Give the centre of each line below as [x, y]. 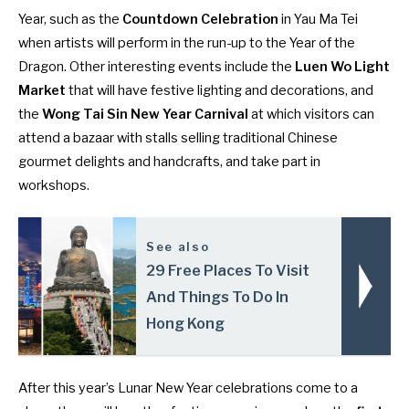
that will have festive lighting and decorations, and [220, 91]
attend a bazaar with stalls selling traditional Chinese [178, 138]
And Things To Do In [218, 298]
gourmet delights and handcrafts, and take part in [169, 162]
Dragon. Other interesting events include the [157, 67]
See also [178, 247]
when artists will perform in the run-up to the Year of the [187, 43]
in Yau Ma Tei [318, 20]
